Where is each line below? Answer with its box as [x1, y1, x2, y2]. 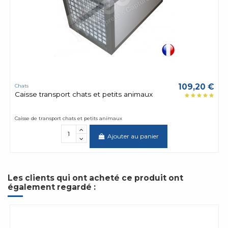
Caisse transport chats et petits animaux [14, 90, 153, 98]
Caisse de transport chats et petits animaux [14, 115, 122, 121]
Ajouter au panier [107, 132, 159, 140]
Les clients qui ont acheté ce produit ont [8, 173, 183, 183]
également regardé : [8, 182, 96, 192]
